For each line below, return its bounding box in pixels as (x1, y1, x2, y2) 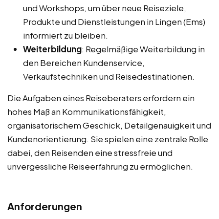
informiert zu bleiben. (23, 29, 108, 41)
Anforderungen (7, 199, 82, 212)
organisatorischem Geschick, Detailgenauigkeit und (7, 119, 211, 131)
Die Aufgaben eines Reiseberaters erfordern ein (7, 92, 195, 103)
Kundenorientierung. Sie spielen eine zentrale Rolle (7, 133, 208, 144)
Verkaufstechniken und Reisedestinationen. (23, 70, 195, 82)
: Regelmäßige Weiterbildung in (82, 43, 205, 54)
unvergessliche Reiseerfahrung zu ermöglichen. (7, 160, 193, 172)
